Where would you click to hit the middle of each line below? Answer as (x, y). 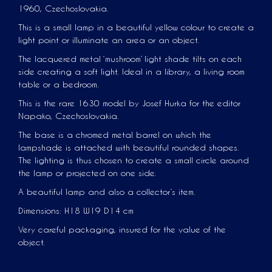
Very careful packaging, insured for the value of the (122, 229)
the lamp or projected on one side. (87, 173)
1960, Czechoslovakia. (63, 8)
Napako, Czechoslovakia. (69, 116)
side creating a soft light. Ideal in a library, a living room (131, 71)
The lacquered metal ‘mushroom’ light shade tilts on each (130, 59)
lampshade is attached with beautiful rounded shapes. (129, 147)
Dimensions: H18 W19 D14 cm (76, 210)
